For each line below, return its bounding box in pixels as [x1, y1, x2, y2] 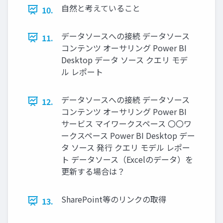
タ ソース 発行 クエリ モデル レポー [61, 141, 190, 153]
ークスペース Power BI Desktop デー [61, 129, 195, 141]
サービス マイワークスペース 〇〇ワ [61, 117, 192, 129]
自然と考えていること [61, 1, 140, 14]
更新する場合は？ [61, 165, 125, 177]
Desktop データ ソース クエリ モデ [61, 53, 188, 66]
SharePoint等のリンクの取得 [61, 193, 166, 205]
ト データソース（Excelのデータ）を [61, 153, 193, 165]
